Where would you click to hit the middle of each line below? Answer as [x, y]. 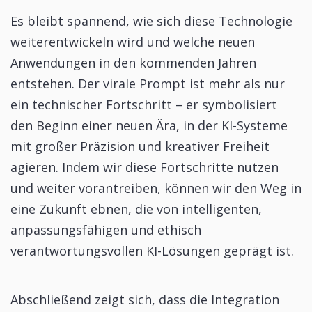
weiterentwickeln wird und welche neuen [133, 42]
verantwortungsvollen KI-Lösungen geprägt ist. [152, 251]
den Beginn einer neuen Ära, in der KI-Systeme [149, 126]
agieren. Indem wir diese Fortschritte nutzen [145, 167]
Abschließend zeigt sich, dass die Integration [145, 300]
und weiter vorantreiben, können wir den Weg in [156, 188]
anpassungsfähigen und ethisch [106, 230]
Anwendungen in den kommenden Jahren [133, 63]
